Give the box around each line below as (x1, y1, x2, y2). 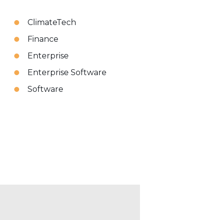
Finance (27, 34, 59, 44)
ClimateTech (27, 18, 77, 27)
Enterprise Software (27, 68, 107, 77)
